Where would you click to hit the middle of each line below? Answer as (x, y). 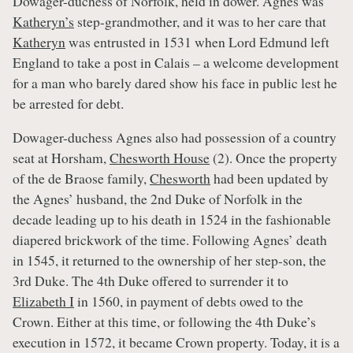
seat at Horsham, (61, 158)
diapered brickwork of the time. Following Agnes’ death (170, 240)
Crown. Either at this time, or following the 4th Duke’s (164, 322)
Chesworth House (160, 158)
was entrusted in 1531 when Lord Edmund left (197, 41)
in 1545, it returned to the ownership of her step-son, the (169, 260)
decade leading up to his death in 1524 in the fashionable (172, 219)
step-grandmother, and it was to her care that (200, 21)
